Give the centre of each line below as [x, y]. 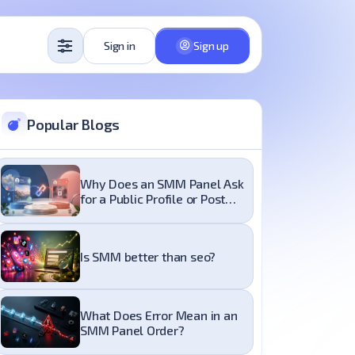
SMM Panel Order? [132, 330]
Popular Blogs [74, 124]
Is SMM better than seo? [148, 256]
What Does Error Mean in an [159, 315]
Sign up [211, 45]
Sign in [119, 45]
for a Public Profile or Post [153, 198]
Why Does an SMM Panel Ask [162, 183]
